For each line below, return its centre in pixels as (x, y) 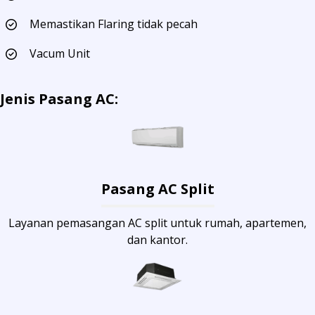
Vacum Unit (60, 54)
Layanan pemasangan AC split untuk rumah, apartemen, (157, 223)
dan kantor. (157, 240)
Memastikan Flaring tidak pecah (114, 24)
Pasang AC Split (157, 189)
